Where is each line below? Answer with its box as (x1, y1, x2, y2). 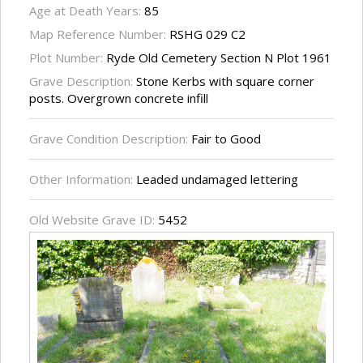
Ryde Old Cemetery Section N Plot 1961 (106, 49, 331, 66)
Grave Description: (29, 73, 136, 90)
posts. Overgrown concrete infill (29, 90, 208, 107)
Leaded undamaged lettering (136, 171, 298, 188)
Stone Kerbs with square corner (136, 73, 314, 90)
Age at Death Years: (29, 2, 144, 19)
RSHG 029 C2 (169, 26, 246, 43)
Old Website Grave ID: (29, 211, 158, 228)
